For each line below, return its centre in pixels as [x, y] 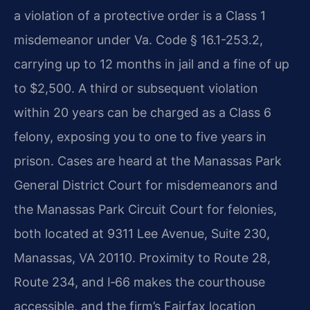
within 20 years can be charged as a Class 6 [143, 112]
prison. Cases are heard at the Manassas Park [148, 161]
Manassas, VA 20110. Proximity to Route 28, [142, 257]
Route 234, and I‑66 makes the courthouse [139, 282]
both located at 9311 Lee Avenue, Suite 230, [142, 233]
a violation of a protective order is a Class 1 [140, 15]
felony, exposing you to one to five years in [140, 136]
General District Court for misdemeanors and [146, 185]
